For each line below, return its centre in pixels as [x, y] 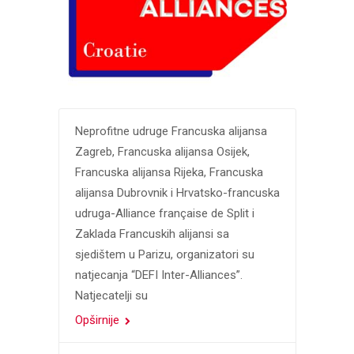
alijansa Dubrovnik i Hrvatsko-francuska [177, 193]
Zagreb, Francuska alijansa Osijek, [162, 152]
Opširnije [98, 320]
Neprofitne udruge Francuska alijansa [171, 131]
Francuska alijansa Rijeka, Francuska [169, 172]
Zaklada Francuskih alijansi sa [152, 234]
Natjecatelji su [111, 296]
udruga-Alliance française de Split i [164, 213]
